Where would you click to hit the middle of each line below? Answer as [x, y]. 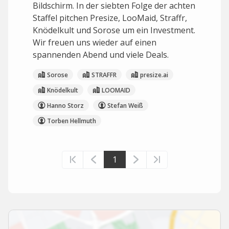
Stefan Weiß [125, 105]
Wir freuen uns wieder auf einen [95, 42]
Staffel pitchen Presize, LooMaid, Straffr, [110, 18]
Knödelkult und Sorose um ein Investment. [114, 30]
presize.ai [154, 75]
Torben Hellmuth [72, 121]
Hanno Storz [65, 105]
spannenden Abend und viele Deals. [101, 55]
